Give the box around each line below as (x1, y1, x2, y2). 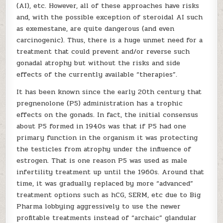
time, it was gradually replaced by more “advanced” (16, 178, 194, 189)
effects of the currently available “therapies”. (16, 69, 178, 80)
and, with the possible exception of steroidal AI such (16, 12, 203, 22)
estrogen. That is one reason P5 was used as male (16, 155, 188, 166)
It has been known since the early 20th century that (16, 87, 202, 97)
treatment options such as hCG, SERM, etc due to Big (16, 190, 201, 200)
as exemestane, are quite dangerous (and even (16, 23, 175, 34)
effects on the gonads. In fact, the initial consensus (16, 110, 199, 120)
